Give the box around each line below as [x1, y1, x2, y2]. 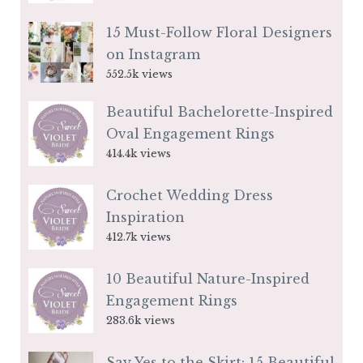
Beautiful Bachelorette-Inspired [106, 103, 333, 120]
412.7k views [106, 230, 171, 243]
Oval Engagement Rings [106, 125, 275, 142]
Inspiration [106, 208, 185, 225]
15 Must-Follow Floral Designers [106, 23, 332, 41]
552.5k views [106, 67, 173, 80]
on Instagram [106, 45, 200, 62]
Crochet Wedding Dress [106, 186, 273, 203]
